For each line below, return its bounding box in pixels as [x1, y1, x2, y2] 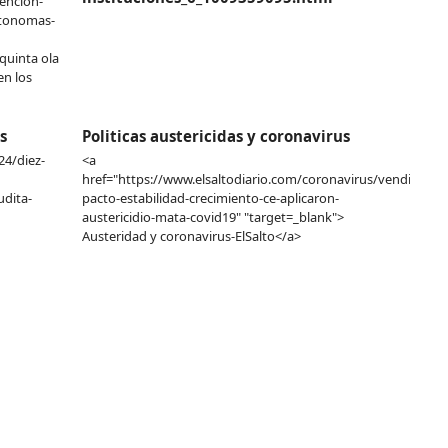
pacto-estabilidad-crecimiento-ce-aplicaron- [82, 189, 340, 207]
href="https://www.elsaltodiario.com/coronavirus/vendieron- [82, 170, 444, 188]
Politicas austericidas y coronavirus [82, 126, 351, 146]
